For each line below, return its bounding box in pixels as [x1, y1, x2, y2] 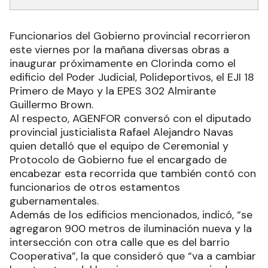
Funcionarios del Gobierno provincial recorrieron [10, 28, 250, 43]
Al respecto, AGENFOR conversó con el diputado [10, 111, 251, 126]
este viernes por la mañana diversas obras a [10, 42, 229, 57]
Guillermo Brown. [10, 97, 93, 112]
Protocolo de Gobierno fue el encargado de [10, 152, 227, 167]
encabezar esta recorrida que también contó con [10, 166, 256, 181]
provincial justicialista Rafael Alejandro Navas [10, 124, 233, 139]
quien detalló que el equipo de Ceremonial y [10, 138, 229, 153]
